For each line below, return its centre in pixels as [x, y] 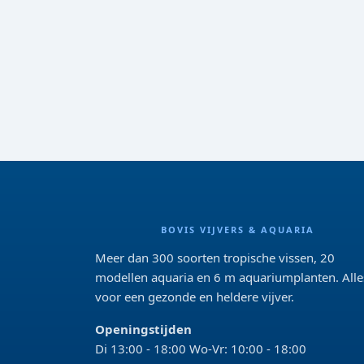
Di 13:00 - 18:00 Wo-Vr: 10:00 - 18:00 [201, 349]
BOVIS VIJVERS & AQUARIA [237, 230]
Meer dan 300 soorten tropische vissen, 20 [215, 258]
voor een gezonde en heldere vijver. [195, 297]
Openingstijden [143, 329]
